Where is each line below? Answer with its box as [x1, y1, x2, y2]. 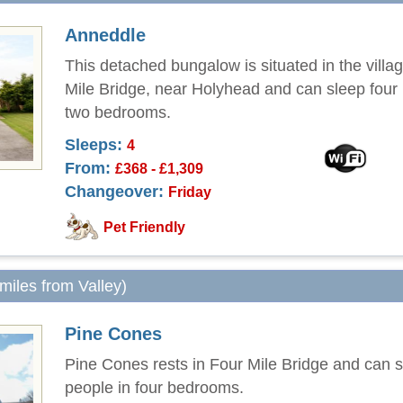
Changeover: [65, 183, 164, 201]
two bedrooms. [65, 103, 171, 121]
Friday [168, 184, 211, 200]
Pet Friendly [103, 219, 185, 236]
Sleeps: [65, 136, 122, 154]
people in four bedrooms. [65, 379, 244, 397]
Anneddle [65, 25, 146, 45]
